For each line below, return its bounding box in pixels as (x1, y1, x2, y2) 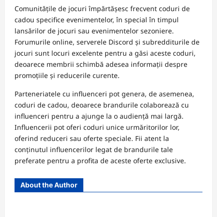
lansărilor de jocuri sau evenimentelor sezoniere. (15, 26, 174, 36)
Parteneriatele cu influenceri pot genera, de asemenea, (15, 89, 194, 99)
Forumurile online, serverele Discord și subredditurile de (15, 37, 200, 47)
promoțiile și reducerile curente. (15, 71, 120, 80)
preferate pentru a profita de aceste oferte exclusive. (15, 156, 186, 166)
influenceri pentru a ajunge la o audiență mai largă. (15, 111, 184, 121)
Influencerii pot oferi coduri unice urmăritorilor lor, (15, 123, 180, 132)
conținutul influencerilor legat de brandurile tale (15, 145, 173, 155)
